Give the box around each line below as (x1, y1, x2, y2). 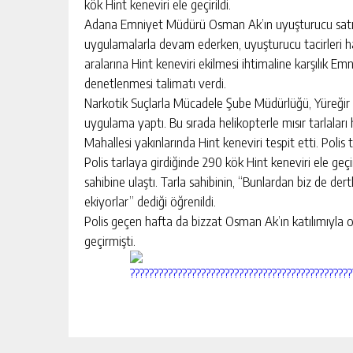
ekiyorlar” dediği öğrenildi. (84, 191, 216, 210)
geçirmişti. (84, 231, 136, 249)
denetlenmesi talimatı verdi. (84, 73, 226, 91)
